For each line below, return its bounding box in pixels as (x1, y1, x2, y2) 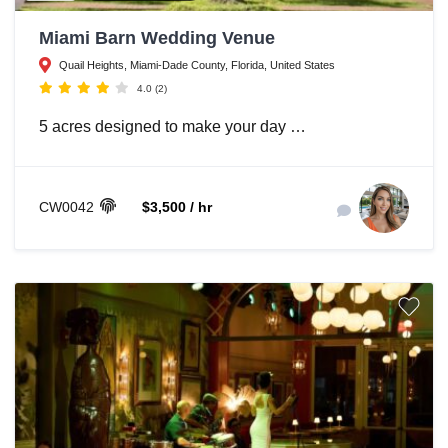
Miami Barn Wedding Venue (39, 27, 275, 48)
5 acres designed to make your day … (39, 117, 306, 135)
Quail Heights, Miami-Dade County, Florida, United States (59, 58, 335, 71)
